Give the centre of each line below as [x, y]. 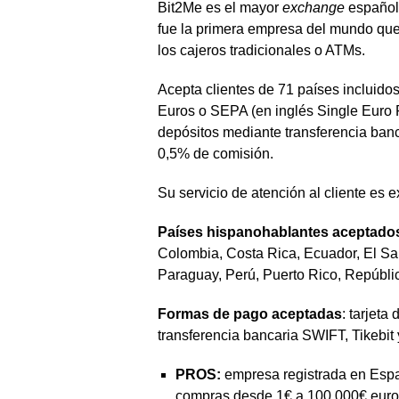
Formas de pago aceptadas [250, 314]
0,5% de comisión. [216, 154]
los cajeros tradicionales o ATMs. [261, 51]
